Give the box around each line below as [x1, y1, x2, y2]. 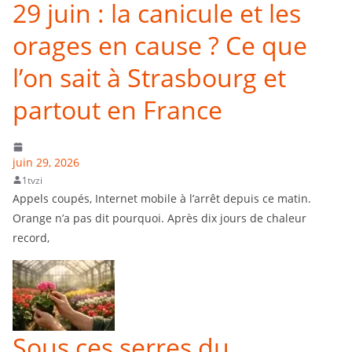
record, [13, 229, 49, 245]
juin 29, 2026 [13, 154, 79, 170]
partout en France [13, 92, 222, 126]
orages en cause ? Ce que [13, 27, 307, 62]
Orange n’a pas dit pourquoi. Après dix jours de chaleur [13, 210, 306, 225]
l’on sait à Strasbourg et [13, 60, 286, 94]
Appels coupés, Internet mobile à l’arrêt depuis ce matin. [13, 190, 311, 206]
